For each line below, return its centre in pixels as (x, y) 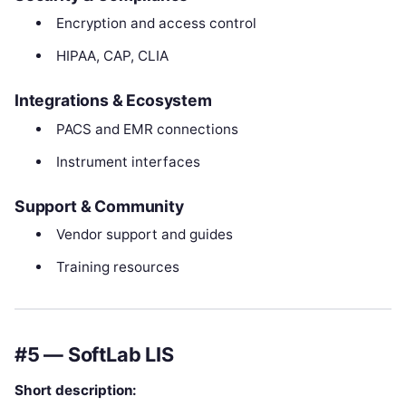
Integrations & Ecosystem (113, 101)
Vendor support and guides (144, 235)
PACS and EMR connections (147, 129)
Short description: (76, 390)
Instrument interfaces (128, 161)
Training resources (117, 267)
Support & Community (99, 207)
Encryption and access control (156, 23)
